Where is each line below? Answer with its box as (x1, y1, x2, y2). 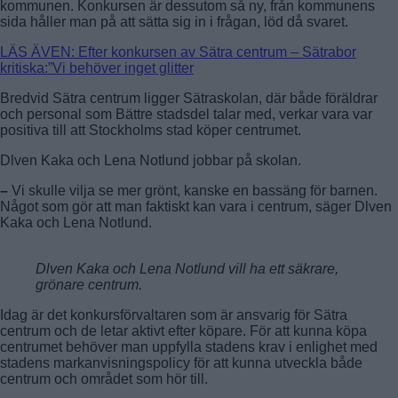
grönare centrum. (36, 276, 142, 292)
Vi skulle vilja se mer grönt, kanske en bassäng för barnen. (8, 182, 378, 198)
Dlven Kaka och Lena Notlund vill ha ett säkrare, (36, 260, 338, 276)
